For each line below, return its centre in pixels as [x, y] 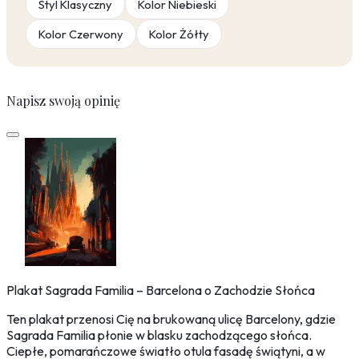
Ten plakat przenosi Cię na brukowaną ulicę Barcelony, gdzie [171, 319]
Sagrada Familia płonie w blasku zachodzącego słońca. [159, 335]
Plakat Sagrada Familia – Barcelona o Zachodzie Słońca [161, 290]
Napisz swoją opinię [63, 101]
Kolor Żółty [179, 34]
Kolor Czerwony [81, 34]
